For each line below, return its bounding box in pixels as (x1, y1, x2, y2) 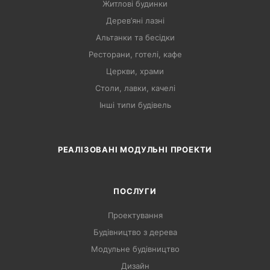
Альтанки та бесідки (95, 33, 175, 42)
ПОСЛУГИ (113, 186, 157, 196)
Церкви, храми (106, 66, 164, 76)
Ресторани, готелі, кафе (88, 49, 182, 59)
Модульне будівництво (90, 244, 180, 254)
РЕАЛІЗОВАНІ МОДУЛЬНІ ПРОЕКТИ (57, 145, 213, 154)
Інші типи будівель (99, 100, 171, 110)
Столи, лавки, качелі (95, 83, 175, 93)
